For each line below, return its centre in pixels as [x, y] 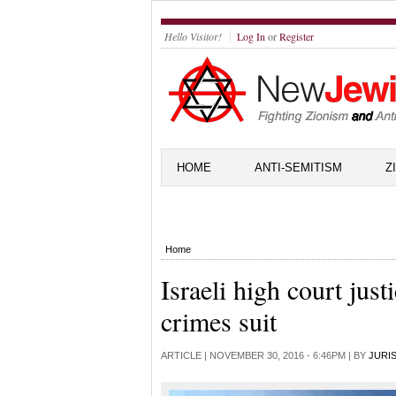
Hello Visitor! [193, 36]
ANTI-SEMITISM [298, 168]
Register [297, 36]
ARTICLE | [185, 355]
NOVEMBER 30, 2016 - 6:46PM [278, 355]
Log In [251, 36]
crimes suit [219, 321]
